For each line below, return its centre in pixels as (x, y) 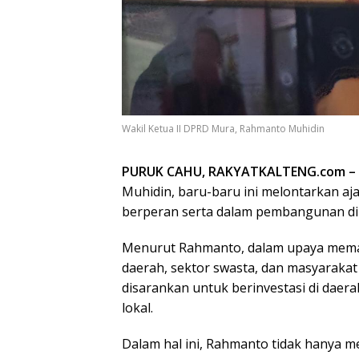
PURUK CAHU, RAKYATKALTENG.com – (239, 172)
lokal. (137, 308)
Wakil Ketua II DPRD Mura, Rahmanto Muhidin (223, 129)
